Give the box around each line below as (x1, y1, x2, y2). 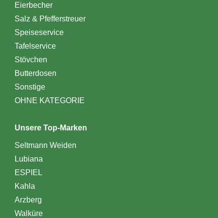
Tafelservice (14, 42, 56, 51)
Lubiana (14, 155, 43, 163)
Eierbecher (14, 1, 53, 10)
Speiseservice (14, 28, 64, 37)
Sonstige (14, 83, 45, 91)
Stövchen (14, 55, 47, 64)
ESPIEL (14, 168, 42, 177)
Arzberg (14, 196, 42, 204)
